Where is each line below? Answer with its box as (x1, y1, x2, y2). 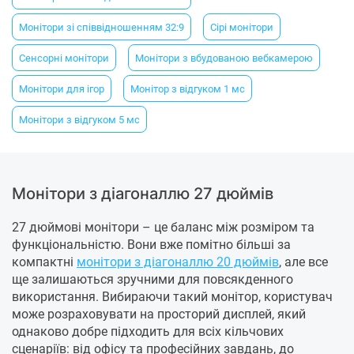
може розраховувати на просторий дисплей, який (12, 307, 306, 322)
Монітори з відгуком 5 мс (19, 113, 140, 126)
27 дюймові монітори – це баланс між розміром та (12, 220, 314, 235)
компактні (12, 254, 77, 270)
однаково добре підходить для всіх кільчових (12, 324, 284, 340)
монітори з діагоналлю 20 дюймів (77, 254, 279, 270)
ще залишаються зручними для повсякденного (12, 272, 293, 288)
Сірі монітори (210, 21, 273, 33)
